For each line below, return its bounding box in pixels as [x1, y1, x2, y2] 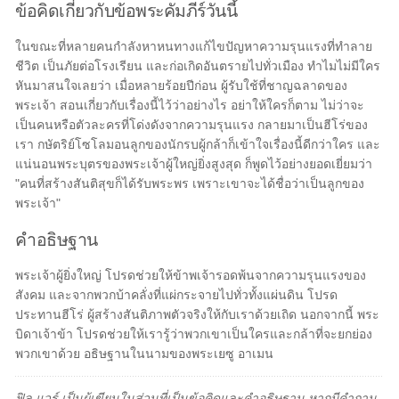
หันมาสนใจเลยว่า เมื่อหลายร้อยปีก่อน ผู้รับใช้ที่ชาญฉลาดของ [15, 78, 348, 93]
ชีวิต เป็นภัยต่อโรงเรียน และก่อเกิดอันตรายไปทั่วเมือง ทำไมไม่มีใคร [15, 59, 381, 73]
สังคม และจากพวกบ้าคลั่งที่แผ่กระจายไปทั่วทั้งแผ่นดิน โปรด [15, 288, 338, 302]
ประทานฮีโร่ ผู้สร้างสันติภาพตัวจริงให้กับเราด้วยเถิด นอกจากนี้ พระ [15, 307, 380, 322]
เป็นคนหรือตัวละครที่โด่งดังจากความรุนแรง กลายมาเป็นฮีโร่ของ [15, 118, 369, 132]
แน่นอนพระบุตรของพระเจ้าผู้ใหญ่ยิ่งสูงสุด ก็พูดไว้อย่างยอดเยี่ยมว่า [15, 157, 373, 171]
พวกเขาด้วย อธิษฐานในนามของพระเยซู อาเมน [15, 346, 274, 361]
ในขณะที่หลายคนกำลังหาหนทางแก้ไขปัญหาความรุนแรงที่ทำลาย [15, 39, 373, 53]
